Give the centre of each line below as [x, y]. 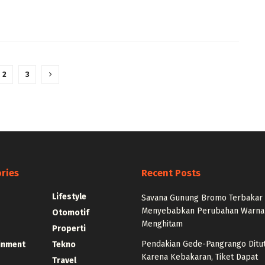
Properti [69, 229]
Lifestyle [69, 197]
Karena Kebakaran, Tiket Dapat [200, 257]
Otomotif [70, 213]
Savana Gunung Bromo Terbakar [202, 198]
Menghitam [162, 224]
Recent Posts [171, 173]
